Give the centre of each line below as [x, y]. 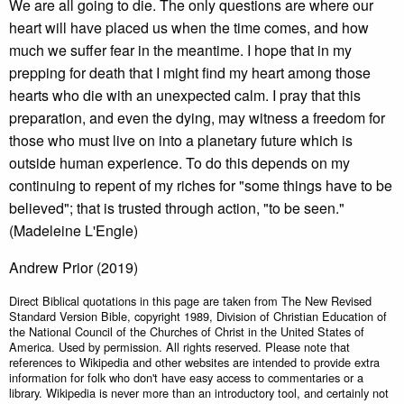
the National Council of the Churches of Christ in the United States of [187, 331]
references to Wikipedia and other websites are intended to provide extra [194, 362]
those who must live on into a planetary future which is [181, 140]
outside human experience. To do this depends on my [179, 163]
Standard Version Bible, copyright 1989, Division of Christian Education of [198, 316]
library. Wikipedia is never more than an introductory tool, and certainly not [199, 393]
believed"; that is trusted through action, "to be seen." [177, 208]
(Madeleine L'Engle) [73, 230]
